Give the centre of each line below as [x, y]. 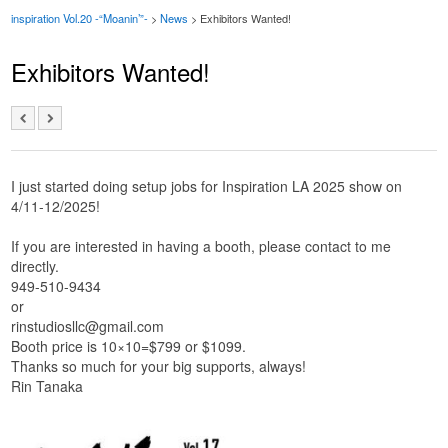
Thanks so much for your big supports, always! [159, 365]
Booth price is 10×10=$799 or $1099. [129, 345]
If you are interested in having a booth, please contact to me [201, 245]
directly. [35, 265]
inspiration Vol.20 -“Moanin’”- [80, 17]
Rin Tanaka [47, 385]
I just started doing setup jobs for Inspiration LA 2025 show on [207, 185]
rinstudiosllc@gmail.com [88, 325]
